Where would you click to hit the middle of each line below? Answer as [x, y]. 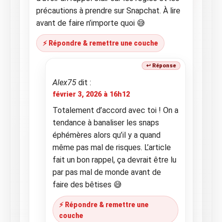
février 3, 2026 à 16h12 [91, 94]
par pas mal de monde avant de [107, 172]
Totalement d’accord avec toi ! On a [115, 110]
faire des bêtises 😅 [87, 185]
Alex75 [64, 83]
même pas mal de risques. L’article [112, 147]
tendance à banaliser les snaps [106, 123]
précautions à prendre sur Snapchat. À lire [108, 11]
